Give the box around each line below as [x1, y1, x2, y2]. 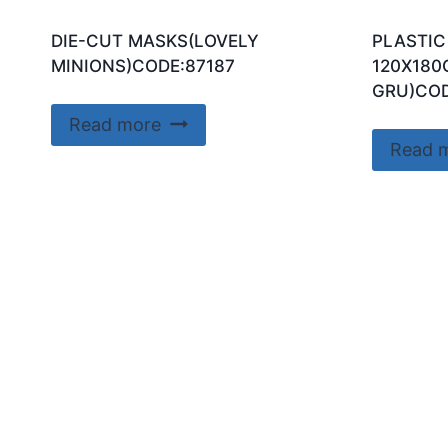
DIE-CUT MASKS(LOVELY [51, 30, 259, 51]
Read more [69, 114, 161, 136]
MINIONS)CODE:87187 [51, 55, 235, 76]
